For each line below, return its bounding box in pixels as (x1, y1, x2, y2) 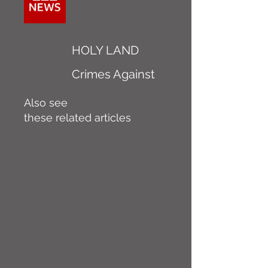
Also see (24, 96, 68, 109)
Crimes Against (72, 67, 155, 81)
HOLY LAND (72, 43, 139, 57)
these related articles (24, 111, 131, 124)
